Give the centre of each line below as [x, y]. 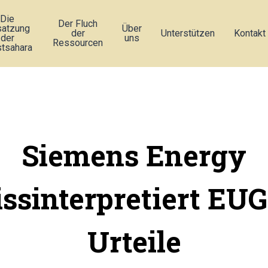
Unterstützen [188, 33]
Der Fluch [78, 24]
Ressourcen [78, 43]
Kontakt [250, 33]
